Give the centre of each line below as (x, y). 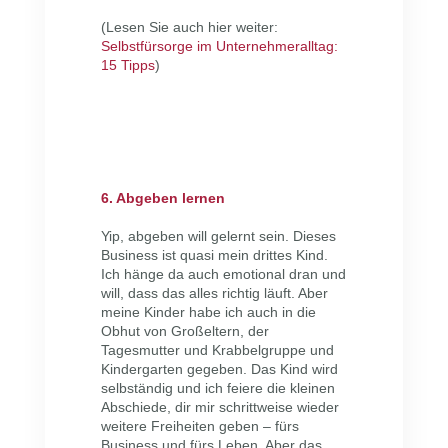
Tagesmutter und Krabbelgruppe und (217, 350)
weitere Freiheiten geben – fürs (199, 426)
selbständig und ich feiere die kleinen (217, 388)
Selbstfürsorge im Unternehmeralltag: (219, 46)
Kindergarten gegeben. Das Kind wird (219, 369)
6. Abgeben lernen (162, 198)
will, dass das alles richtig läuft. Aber (214, 293)
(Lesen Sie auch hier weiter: (189, 27)
